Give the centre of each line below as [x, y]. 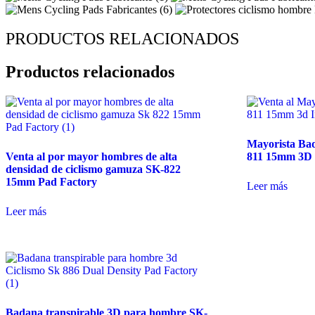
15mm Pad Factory [51, 182]
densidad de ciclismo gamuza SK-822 [93, 169]
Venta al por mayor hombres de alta [91, 157]
